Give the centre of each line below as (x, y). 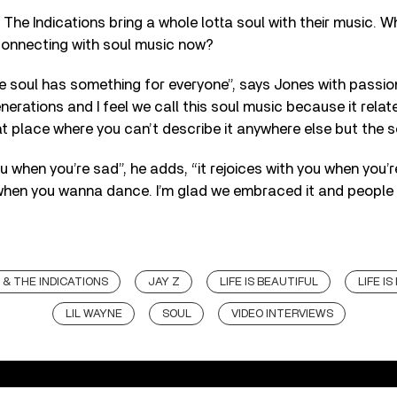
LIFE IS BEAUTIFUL (269, 282)
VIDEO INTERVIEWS (282, 314)
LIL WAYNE (93, 314)
